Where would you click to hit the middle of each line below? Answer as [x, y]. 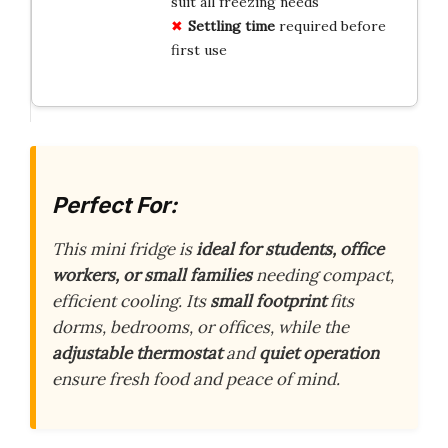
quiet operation [319, 352]
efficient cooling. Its [131, 300]
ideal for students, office [290, 248]
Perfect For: [114, 205]
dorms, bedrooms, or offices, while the [200, 326]
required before [330, 26]
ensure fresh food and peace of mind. [196, 378]
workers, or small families [152, 274]
